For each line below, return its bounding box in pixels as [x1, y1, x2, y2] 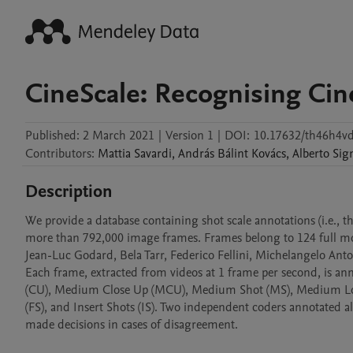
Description [25, 180, 113, 203]
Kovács [251, 145, 286, 162]
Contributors [25, 145, 91, 162]
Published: [25, 127, 80, 144]
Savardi [134, 145, 172, 162]
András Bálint [178, 145, 248, 162]
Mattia [98, 145, 131, 162]
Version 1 [165, 127, 214, 144]
